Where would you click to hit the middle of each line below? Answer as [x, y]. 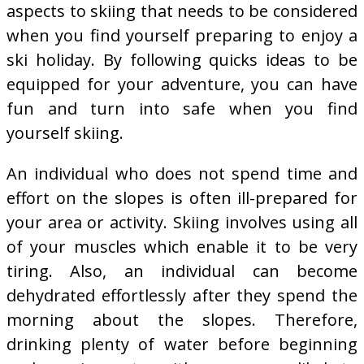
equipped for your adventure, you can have [182, 84]
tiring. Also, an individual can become [182, 271]
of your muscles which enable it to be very [182, 246]
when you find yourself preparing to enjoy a [182, 35]
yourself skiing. [65, 132]
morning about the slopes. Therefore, [182, 319]
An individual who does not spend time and [182, 173]
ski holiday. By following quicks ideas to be [182, 59]
